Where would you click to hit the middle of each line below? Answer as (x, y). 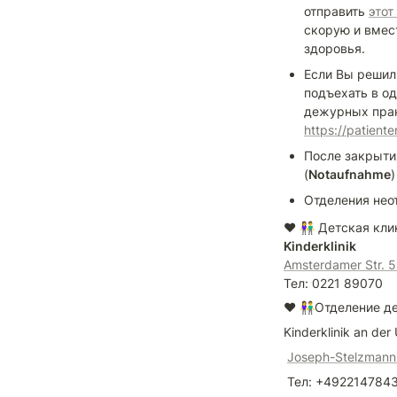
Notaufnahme (350, 174)
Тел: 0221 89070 (333, 283)
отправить (336, 11)
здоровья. (335, 48)
